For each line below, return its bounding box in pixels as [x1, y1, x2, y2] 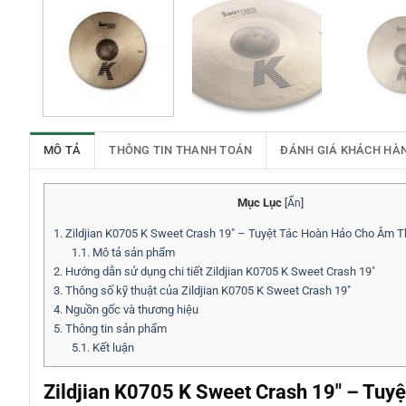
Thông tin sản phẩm [63, 322, 167, 336]
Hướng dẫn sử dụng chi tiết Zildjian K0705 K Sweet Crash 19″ [63, 265, 375, 279]
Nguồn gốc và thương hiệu [63, 303, 198, 317]
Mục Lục [237, 196, 282, 210]
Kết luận [89, 341, 134, 355]
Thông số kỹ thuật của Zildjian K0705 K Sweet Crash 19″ [63, 284, 351, 298]
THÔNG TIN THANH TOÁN [109, 143, 253, 158]
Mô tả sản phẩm [89, 246, 175, 260]
